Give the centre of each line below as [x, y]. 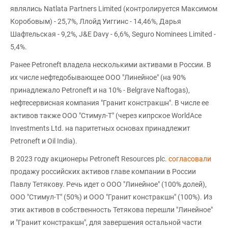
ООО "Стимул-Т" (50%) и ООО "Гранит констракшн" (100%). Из [111, 197]
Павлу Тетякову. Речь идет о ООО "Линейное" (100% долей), [108, 184]
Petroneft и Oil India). [44, 141]
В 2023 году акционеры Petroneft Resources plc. [89, 159]
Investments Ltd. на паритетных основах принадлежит [100, 128]
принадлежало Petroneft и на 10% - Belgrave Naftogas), [100, 90]
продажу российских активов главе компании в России [103, 171]
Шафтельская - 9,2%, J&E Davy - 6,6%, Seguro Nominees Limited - [113, 34]
